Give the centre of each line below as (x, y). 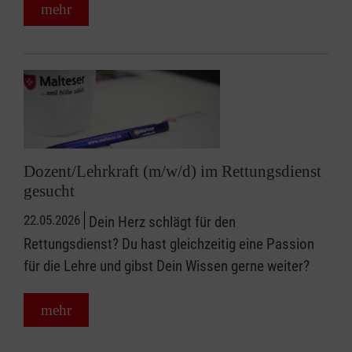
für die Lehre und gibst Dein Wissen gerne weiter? (167, 266)
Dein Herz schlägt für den (162, 222)
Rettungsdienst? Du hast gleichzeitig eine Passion (169, 244)
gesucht (49, 191)
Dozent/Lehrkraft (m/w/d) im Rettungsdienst (172, 171)
